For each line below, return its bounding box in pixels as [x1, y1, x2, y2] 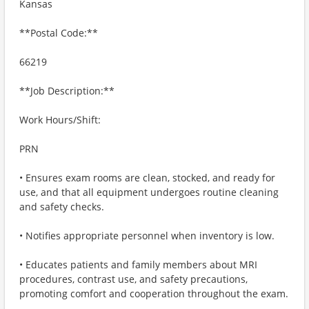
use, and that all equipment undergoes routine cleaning [19, 186, 279, 199]
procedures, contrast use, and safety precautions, [19, 272, 248, 286]
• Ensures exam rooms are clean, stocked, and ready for [19, 171, 275, 184]
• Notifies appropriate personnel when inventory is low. [19, 229, 275, 242]
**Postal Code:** [19, 26, 98, 39]
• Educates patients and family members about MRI [19, 258, 257, 271]
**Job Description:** [19, 84, 114, 97]
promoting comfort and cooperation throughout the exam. [19, 287, 288, 300]
